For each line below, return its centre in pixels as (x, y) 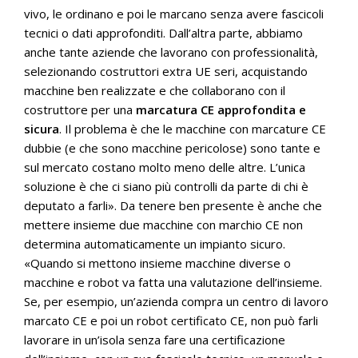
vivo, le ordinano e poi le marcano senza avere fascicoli (174, 14)
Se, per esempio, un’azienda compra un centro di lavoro (176, 301)
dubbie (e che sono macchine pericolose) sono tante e (172, 148)
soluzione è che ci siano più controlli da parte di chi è (166, 186)
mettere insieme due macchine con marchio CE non (163, 225)
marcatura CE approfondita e (221, 109)
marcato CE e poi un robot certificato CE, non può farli (171, 320)
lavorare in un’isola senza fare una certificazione (155, 340)
